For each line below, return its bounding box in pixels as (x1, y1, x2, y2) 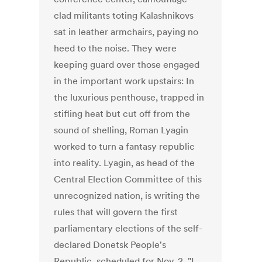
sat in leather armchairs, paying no (54, 26, 199, 38)
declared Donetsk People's (54, 239, 167, 251)
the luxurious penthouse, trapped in (54, 91, 205, 104)
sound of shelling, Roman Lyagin (54, 124, 189, 136)
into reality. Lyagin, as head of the (54, 157, 195, 169)
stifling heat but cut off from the (54, 108, 191, 120)
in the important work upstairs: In (54, 75, 195, 87)
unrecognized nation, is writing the (54, 189, 201, 202)
